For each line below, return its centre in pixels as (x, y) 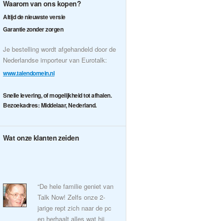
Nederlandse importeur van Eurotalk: (55, 60)
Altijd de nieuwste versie (34, 17)
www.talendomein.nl (29, 73)
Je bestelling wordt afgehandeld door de (59, 49)
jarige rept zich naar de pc (74, 208)
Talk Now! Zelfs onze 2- (71, 197)
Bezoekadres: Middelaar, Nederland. (50, 105)
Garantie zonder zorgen (33, 29)
